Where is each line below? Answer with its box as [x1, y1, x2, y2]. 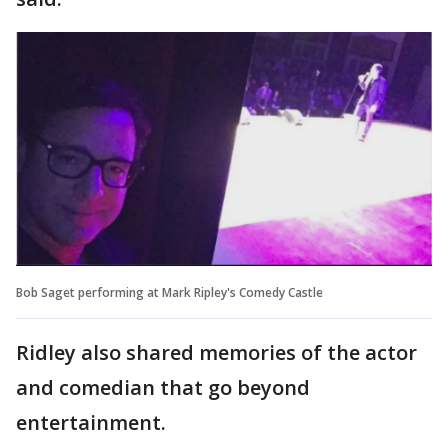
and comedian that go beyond [16, 373, 310, 401]
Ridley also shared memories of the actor [16, 338, 417, 366]
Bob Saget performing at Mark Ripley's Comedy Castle [16, 283, 323, 301]
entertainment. [16, 408, 166, 436]
